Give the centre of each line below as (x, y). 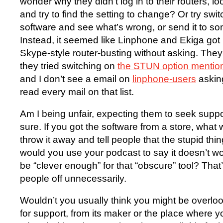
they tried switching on (69, 66)
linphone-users (164, 79)
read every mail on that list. (77, 92)
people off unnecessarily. (73, 179)
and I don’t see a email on (76, 79)
